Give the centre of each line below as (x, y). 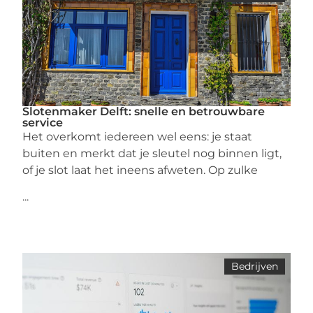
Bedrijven (254, 266)
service (43, 123)
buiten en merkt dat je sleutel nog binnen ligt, (152, 153)
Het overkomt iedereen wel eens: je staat (138, 137)
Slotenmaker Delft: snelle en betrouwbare (144, 111)
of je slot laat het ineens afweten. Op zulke (140, 170)
